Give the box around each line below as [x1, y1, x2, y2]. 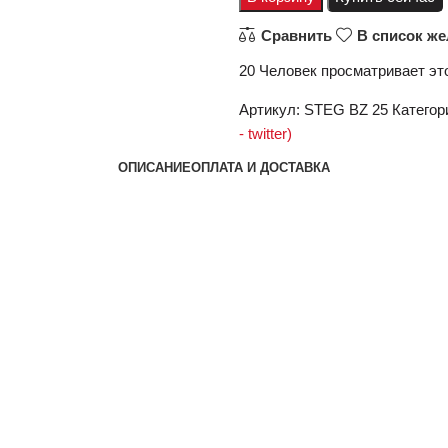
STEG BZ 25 [304, 101, 392, 119]
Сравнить [260, 27, 332, 45]
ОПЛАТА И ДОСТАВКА [191, 159, 330, 175]
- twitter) [239, 125, 292, 143]
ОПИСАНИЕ [118, 159, 191, 175]
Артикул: [239, 101, 304, 119]
